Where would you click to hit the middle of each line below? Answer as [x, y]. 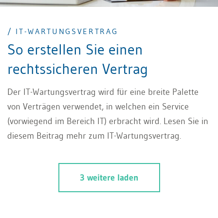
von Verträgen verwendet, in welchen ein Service [98, 106]
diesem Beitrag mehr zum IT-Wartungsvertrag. [94, 136]
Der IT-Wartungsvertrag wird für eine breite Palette [103, 92]
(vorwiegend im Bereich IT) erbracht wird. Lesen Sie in [108, 121]
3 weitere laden [109, 177]
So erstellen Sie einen [75, 49]
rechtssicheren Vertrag [78, 69]
